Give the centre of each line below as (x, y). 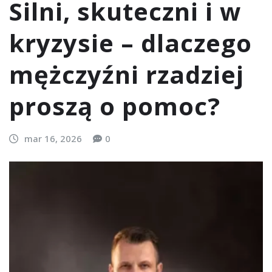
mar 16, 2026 (53, 139)
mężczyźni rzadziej (127, 75)
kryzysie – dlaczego (131, 43)
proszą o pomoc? (115, 106)
